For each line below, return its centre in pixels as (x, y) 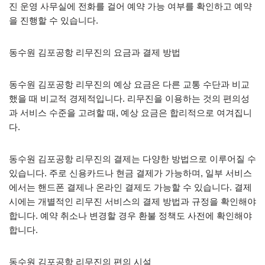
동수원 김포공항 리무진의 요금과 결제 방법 (95, 52)
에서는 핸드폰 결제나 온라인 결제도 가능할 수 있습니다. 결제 (130, 187)
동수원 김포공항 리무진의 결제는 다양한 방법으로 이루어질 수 (132, 159)
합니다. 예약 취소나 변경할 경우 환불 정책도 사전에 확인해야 (130, 215)
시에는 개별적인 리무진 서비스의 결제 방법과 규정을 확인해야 (132, 201)
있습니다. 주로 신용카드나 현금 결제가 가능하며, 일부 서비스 (130, 173)
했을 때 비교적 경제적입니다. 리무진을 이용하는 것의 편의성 (129, 98)
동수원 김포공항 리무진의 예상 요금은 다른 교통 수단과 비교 (129, 84)
